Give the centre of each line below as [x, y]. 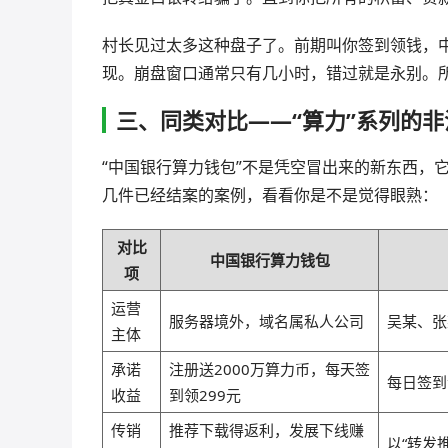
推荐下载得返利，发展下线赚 [266, 429]
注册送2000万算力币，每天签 [269, 368]
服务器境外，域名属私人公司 [266, 320]
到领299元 [205, 394]
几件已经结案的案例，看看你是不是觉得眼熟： [270, 194]
